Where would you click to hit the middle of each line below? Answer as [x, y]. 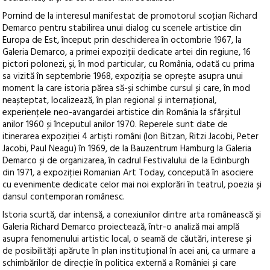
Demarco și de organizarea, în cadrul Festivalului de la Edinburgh [126, 161]
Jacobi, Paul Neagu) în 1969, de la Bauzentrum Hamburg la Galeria [127, 149]
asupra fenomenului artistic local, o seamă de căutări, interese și [127, 240]
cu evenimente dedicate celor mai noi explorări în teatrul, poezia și [132, 185]
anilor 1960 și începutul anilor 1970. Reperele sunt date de [115, 125]
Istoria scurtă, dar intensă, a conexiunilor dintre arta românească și [132, 215]
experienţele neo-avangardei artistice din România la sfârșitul [122, 113]
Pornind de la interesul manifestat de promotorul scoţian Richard [130, 17]
